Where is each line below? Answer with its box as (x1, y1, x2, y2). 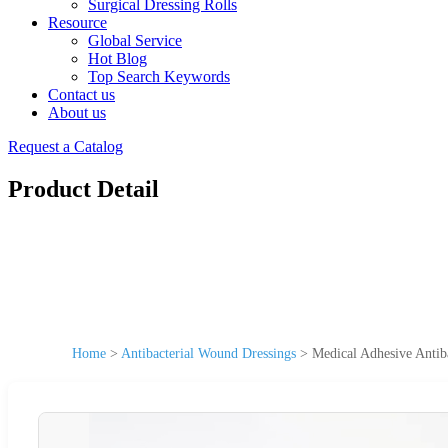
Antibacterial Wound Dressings (121, 345, 296, 361)
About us (48, 104, 106, 121)
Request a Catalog (8, 138, 123, 155)
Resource (48, 14, 107, 31)
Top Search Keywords (88, 68, 230, 85)
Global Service (88, 32, 182, 49)
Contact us (48, 86, 115, 103)
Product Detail (8, 175, 159, 202)
